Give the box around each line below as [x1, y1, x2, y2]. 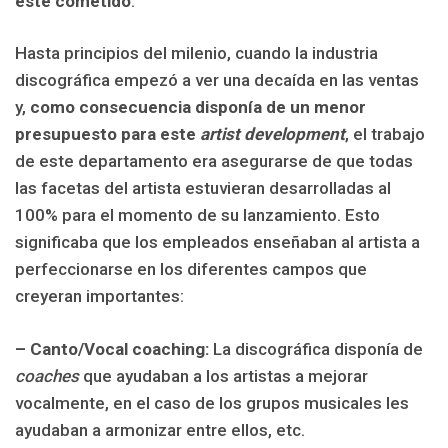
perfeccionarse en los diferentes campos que [15, 259, 367, 280]
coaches [15, 365, 79, 386]
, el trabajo [345, 124, 425, 145]
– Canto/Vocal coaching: [15, 338, 209, 359]
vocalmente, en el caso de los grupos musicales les [15, 392, 409, 413]
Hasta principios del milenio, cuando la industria [15, 43, 378, 64]
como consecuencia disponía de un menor [30, 97, 366, 118]
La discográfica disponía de [209, 338, 423, 359]
